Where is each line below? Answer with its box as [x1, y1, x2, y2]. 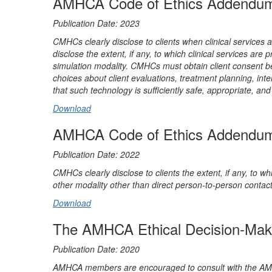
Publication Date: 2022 [53, 148, 140, 160]
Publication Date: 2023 [53, 16, 140, 29]
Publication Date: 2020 [53, 242, 140, 255]
